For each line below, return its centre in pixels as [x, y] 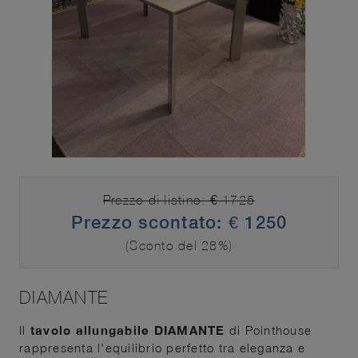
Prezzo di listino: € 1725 [179, 199]
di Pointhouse [268, 330]
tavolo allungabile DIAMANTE [127, 330]
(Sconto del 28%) [179, 245]
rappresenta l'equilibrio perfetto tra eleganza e [162, 347]
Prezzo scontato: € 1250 [179, 222]
